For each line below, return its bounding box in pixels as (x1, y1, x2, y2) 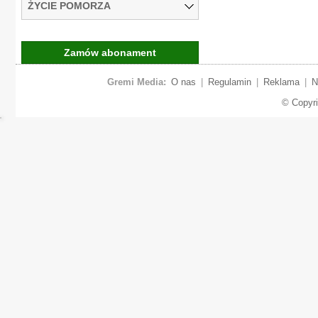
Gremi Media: (106, 76, 166, 87)
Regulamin (207, 76, 251, 87)
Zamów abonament (64, 46, 156, 58)
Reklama (263, 76, 300, 87)
